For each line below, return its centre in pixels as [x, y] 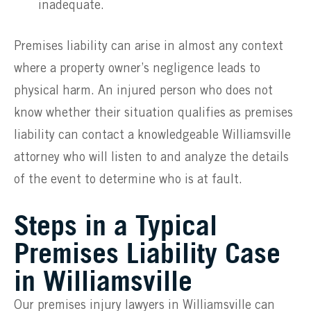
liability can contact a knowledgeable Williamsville [152, 135]
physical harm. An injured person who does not [143, 91]
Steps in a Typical [116, 225]
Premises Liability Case [147, 252]
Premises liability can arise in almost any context [149, 46]
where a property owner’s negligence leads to [137, 68]
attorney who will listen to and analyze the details [151, 157]
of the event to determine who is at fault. [128, 179]
